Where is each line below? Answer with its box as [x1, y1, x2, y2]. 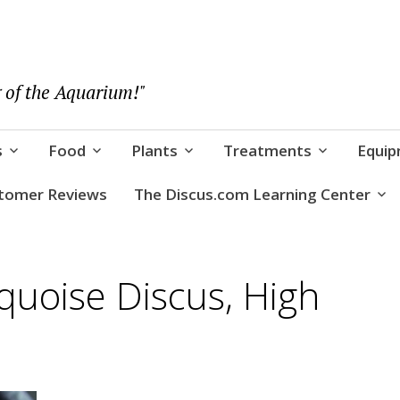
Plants [130, 139, 178, 161]
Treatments [222, 139, 312, 161]
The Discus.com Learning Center [133, 184, 371, 205]
